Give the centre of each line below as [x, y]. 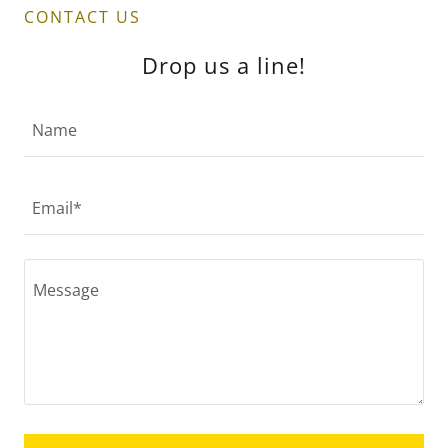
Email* [57, 208]
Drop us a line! [224, 65]
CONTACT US [82, 17]
